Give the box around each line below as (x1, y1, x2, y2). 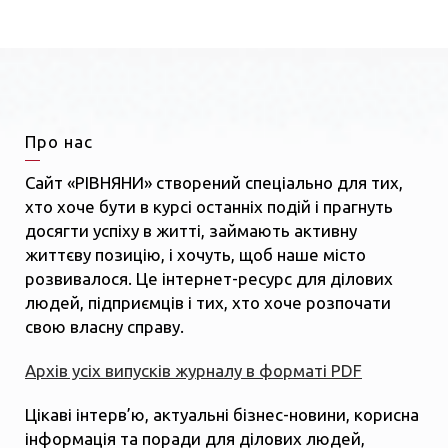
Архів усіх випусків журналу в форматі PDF (25, 360, 362, 380)
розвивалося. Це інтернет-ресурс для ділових (25, 268, 393, 288)
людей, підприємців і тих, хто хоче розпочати (25, 292, 391, 312)
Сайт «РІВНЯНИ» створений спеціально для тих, (25, 172, 403, 192)
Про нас (25, 131, 93, 151)
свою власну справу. (25, 316, 184, 336)
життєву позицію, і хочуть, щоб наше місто (25, 244, 366, 264)
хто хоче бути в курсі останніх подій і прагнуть (25, 196, 393, 216)
